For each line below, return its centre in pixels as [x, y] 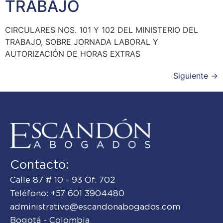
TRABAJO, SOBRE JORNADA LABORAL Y [82, 42]
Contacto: [39, 164]
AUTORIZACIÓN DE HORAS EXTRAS [73, 54]
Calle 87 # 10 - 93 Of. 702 [62, 179]
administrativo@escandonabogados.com [95, 206]
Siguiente [192, 75]
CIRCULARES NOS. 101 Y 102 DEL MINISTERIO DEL [102, 30]
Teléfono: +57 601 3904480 [67, 193]
